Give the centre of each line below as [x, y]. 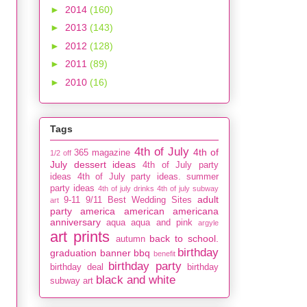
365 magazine [102, 152]
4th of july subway [188, 188]
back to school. [184, 238]
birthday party [145, 266]
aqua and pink [162, 222]
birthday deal [77, 267]
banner [115, 253]
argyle [209, 222]
